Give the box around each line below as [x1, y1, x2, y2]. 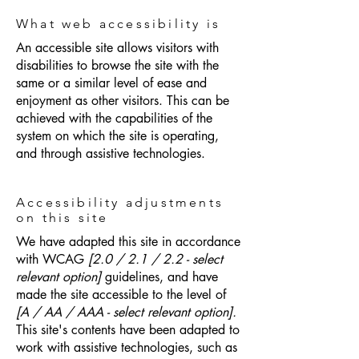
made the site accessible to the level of [16, 286, 226, 303]
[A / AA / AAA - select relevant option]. [16, 304, 236, 321]
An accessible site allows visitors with [16, 39, 219, 56]
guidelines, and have [101, 268, 218, 285]
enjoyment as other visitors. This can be [16, 92, 229, 109]
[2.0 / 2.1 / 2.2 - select [88, 251, 223, 268]
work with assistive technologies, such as [16, 339, 237, 356]
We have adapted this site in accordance [16, 233, 240, 250]
